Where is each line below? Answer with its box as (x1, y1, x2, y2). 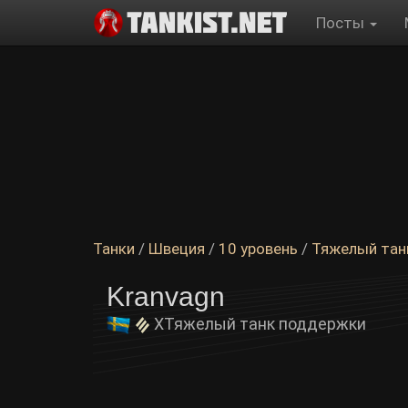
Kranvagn (107, 281, 225, 311)
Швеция (148, 240, 205, 258)
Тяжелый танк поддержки (164, 314, 366, 333)
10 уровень (219, 240, 298, 258)
